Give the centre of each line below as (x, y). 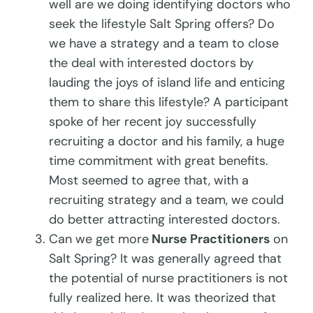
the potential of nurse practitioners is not (169, 278)
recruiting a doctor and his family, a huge (167, 141)
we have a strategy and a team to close (164, 44)
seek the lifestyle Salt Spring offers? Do (162, 24)
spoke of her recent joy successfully (153, 122)
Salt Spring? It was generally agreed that (166, 259)
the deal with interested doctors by (152, 63)
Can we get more (99, 239)
